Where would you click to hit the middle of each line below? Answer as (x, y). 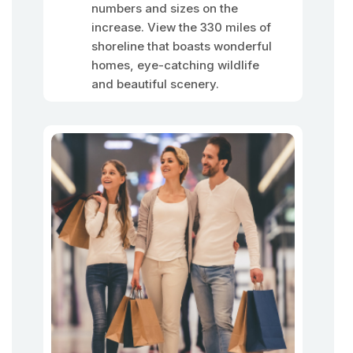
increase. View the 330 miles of (181, 27)
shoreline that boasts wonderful (182, 46)
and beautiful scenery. (155, 84)
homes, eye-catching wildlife (175, 65)
